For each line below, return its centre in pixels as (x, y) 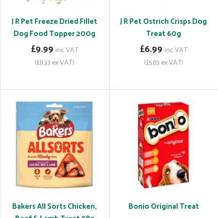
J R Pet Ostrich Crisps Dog (163, 22)
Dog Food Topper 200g (54, 34)
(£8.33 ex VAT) (54, 63)
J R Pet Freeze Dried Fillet (54, 22)
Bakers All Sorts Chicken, (54, 207)
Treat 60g (163, 34)
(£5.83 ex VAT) (163, 63)
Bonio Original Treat (163, 207)
